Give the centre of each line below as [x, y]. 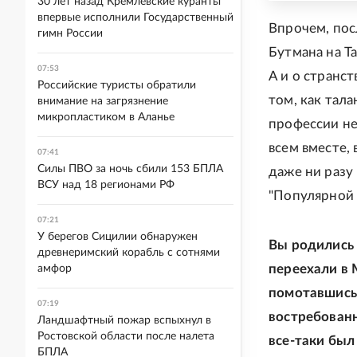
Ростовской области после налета [126, 336]
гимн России [70, 33]
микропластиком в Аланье [106, 117]
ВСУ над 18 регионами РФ [106, 185]
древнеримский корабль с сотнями [129, 253]
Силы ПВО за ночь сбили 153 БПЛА [130, 169]
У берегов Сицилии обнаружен [118, 237]
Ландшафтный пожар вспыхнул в [124, 320]
